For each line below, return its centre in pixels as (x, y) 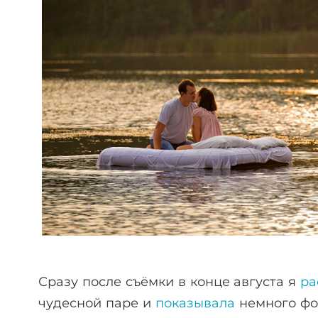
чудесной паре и (97, 303)
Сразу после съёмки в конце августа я (170, 282)
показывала (195, 303)
